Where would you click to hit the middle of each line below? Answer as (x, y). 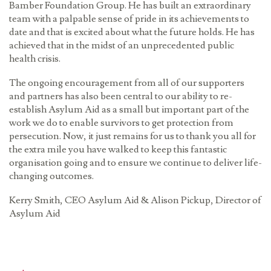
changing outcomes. (51, 177)
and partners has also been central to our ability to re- (121, 97)
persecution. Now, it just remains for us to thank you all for (132, 137)
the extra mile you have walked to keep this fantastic (118, 150)
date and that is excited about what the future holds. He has (132, 33)
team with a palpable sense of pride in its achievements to (129, 19)
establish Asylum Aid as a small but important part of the (129, 110)
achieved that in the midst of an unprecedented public (122, 46)
